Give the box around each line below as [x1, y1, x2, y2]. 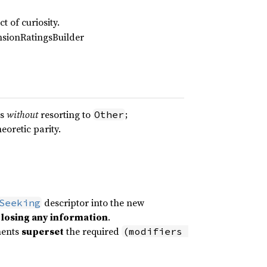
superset [21, 225, 64, 238]
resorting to [38, 108, 93, 121]
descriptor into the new [41, 196, 144, 209]
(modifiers [122, 225, 182, 237]
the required [63, 225, 122, 238]
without [6, 108, 38, 121]
